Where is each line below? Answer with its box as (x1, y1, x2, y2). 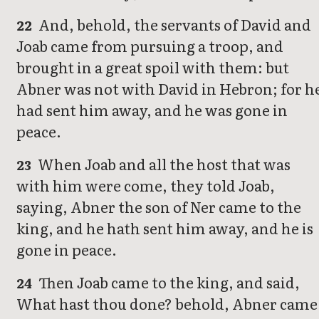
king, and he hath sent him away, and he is (16, 217, 313, 239)
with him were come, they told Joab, (16, 174, 275, 197)
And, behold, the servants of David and (36, 14, 312, 36)
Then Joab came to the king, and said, (36, 271, 300, 293)
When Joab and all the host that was (35, 153, 291, 175)
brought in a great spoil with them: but (16, 56, 289, 78)
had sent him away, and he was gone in (16, 99, 288, 121)
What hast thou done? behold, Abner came (16, 293, 318, 315)
